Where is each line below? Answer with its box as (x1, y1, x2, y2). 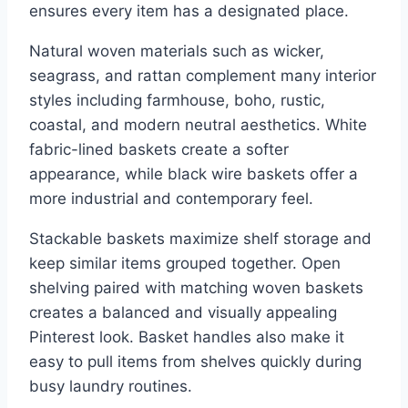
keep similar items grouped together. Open (29, 254, 341, 273)
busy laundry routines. (29, 377, 192, 396)
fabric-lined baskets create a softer (29, 140, 289, 159)
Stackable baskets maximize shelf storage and (29, 229, 372, 249)
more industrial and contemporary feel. (29, 189, 313, 209)
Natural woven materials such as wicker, (29, 42, 324, 61)
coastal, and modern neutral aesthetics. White (29, 116, 367, 135)
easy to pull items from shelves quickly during (29, 352, 362, 372)
